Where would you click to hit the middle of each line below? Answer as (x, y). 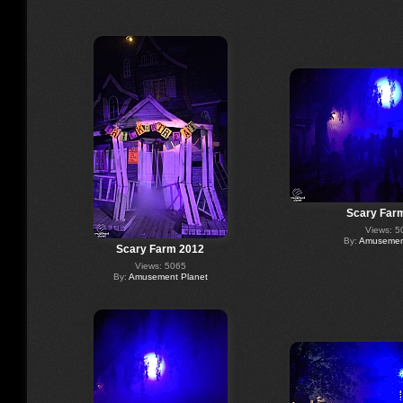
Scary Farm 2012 (160, 250)
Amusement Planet (168, 277)
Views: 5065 (160, 266)
